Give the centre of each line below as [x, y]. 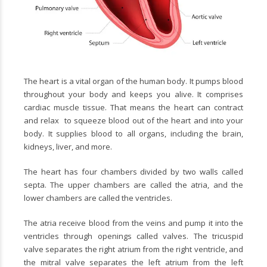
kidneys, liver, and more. [69, 146]
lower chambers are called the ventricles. [98, 198]
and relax [43, 120]
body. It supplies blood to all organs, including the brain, [133, 133]
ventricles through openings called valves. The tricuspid [133, 236]
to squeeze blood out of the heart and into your [152, 120]
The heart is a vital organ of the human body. [107, 81]
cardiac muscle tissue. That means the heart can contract [133, 107]
